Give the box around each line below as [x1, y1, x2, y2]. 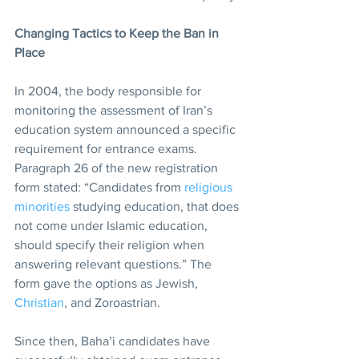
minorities [14, 199, 70, 213]
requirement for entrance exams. [14, 141, 200, 155]
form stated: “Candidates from [14, 179, 184, 194]
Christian [14, 295, 64, 309]
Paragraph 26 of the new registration [14, 160, 221, 175]
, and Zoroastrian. [64, 295, 160, 309]
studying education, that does [70, 199, 242, 213]
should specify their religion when [14, 237, 208, 252]
